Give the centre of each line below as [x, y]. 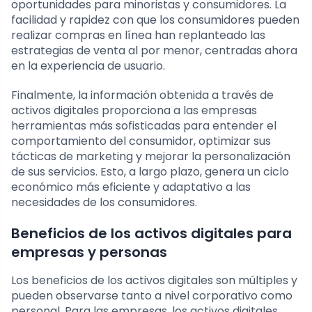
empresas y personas [89, 252]
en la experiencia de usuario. [88, 65]
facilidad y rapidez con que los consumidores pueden [155, 19]
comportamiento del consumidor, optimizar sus [141, 141]
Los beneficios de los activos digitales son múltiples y [154, 280]
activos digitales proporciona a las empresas [134, 110]
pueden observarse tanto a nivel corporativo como [152, 295]
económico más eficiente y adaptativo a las [131, 187]
